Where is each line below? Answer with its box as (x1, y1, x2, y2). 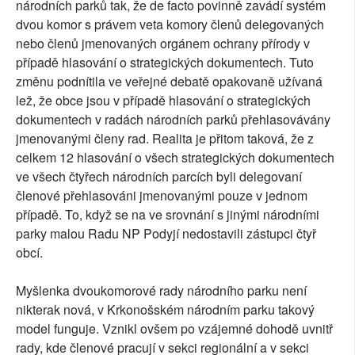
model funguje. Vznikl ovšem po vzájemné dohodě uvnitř (16, 319, 333, 338)
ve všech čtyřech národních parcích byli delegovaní (16, 166, 302, 185)
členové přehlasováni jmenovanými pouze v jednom (16, 185, 307, 204)
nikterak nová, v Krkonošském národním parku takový (16, 300, 315, 319)
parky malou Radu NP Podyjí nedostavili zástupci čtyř (16, 223, 316, 242)
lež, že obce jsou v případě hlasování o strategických (16, 90, 311, 109)
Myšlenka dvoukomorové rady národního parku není (16, 281, 307, 300)
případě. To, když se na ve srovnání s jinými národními (16, 204, 319, 223)
